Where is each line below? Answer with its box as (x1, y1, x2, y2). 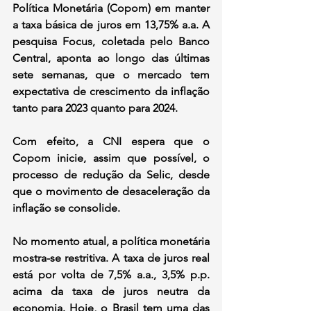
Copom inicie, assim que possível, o (12, 151, 210, 165)
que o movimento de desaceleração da (12, 184, 210, 198)
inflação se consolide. (12, 201, 120, 215)
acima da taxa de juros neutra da (12, 284, 210, 298)
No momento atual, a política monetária (12, 234, 210, 248)
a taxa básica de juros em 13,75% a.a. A (12, 17, 210, 31)
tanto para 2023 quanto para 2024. (12, 101, 178, 115)
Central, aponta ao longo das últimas (12, 51, 210, 65)
